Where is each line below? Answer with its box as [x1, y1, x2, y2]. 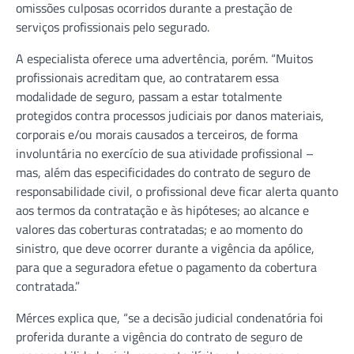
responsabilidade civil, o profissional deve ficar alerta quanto [16, 181, 338, 201]
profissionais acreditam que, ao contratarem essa [16, 67, 279, 87]
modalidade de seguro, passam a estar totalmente [16, 86, 282, 106]
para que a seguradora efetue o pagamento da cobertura [16, 257, 317, 277]
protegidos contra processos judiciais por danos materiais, [16, 105, 324, 125]
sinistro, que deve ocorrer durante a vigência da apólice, [16, 238, 314, 258]
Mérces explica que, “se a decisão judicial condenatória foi [16, 307, 323, 327]
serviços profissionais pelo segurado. [16, 17, 209, 36]
